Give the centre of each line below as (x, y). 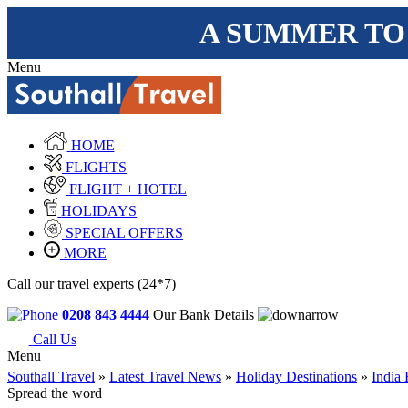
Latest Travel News (165, 377)
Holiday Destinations (296, 377)
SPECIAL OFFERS (124, 232)
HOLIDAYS (99, 210)
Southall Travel (51, 377)
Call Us (54, 340)
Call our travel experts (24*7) (92, 283)
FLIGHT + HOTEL (127, 189)
